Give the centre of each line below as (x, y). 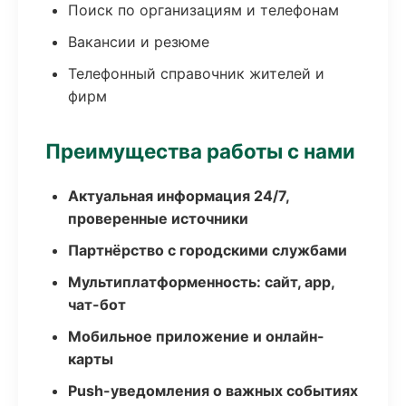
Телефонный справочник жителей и (196, 73)
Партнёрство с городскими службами (208, 250)
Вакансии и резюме (139, 42)
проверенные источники (158, 218)
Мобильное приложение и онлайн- (196, 336)
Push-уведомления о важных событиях (213, 391)
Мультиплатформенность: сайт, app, (201, 282)
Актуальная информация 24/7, (179, 196)
